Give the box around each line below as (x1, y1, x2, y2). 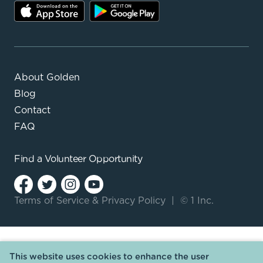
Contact (14, 105, 50, 115)
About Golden (14, 72, 80, 82)
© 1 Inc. (174, 195, 214, 205)
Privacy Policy (102, 195, 166, 205)
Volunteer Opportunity (44, 154, 142, 164)
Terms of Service (14, 195, 89, 205)
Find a (14, 154, 42, 164)
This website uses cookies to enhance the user (9, 252, 209, 261)
